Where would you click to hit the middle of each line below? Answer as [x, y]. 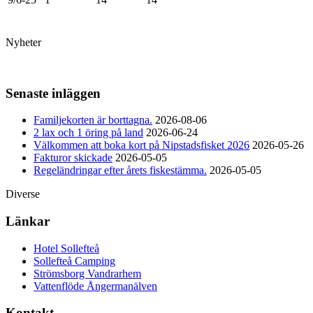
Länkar [28, 221]
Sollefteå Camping [74, 261]
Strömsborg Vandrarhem [87, 273]
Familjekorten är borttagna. [93, 120]
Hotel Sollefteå [66, 248]
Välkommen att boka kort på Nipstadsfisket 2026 [141, 145]
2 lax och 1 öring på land [88, 133]
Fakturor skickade [73, 158]
